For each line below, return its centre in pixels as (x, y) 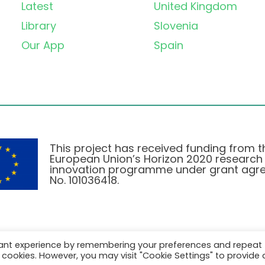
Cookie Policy (175, 248)
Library (39, 26)
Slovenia (176, 26)
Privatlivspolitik (93, 248)
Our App (43, 46)
